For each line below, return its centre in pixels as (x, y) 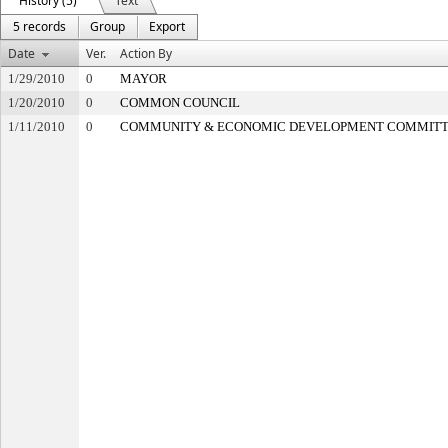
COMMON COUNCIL (180, 102)
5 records (39, 26)
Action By (146, 53)
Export (167, 26)
